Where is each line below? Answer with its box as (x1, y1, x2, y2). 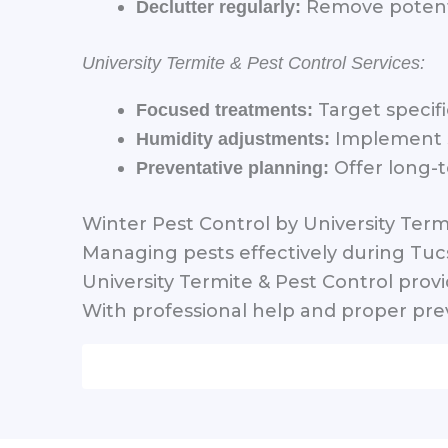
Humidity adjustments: (136, 128, 330, 149)
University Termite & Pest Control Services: (82, 52, 425, 73)
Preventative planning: (136, 157, 329, 178)
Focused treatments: (136, 99, 313, 120)
